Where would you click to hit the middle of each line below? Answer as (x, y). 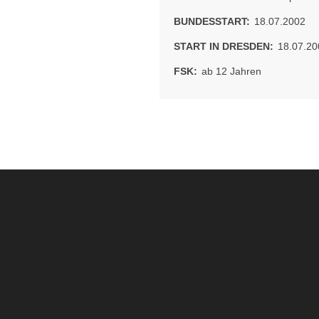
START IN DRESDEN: (224, 46)
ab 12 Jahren (230, 71)
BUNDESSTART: (212, 21)
